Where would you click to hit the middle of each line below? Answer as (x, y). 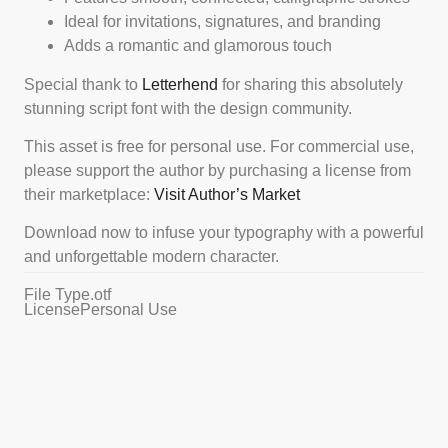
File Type (57, 294)
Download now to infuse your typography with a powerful (224, 233)
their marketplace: (89, 194)
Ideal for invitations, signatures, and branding (222, 22)
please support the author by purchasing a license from (217, 170)
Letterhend (180, 84)
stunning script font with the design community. (188, 108)
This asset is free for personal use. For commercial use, (219, 146)
